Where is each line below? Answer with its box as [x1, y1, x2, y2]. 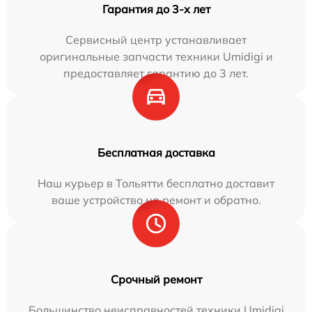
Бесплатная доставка [97, 146, 215, 160]
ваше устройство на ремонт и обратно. [51, 193, 261, 208]
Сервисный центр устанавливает [65, 33, 247, 47]
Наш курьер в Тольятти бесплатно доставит [38, 176, 274, 191]
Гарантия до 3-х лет [102, 2, 210, 17]
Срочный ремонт [110, 272, 202, 287]
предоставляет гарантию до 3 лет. [63, 66, 249, 81]
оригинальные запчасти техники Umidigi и [39, 49, 273, 64]
